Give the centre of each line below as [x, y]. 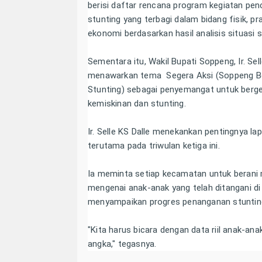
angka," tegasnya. [123, 244]
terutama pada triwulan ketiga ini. [155, 146]
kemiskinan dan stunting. [137, 104]
